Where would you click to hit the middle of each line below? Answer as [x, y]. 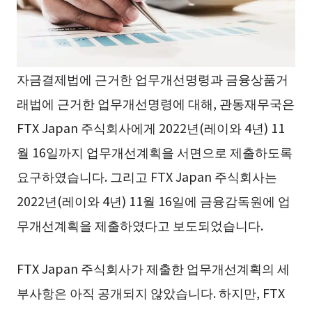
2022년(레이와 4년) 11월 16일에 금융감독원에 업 [153, 200]
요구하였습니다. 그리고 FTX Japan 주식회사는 [147, 176]
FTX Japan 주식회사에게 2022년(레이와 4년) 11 [150, 127]
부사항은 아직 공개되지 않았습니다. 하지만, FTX [150, 292]
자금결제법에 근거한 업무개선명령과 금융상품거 [152, 78]
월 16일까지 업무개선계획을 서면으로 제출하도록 [154, 151]
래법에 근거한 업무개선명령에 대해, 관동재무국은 [155, 103]
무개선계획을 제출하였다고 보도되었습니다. [140, 225]
